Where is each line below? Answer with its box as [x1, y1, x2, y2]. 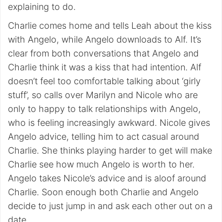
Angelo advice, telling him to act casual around [8, 131, 199, 142]
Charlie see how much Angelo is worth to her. [8, 159, 195, 169]
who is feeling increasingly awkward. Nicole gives [8, 117, 210, 128]
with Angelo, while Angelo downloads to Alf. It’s [8, 34, 201, 45]
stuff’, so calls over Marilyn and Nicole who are [8, 90, 198, 100]
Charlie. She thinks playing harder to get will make [8, 145, 212, 156]
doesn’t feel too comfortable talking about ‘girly [8, 76, 201, 86]
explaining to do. [8, 1, 76, 12]
